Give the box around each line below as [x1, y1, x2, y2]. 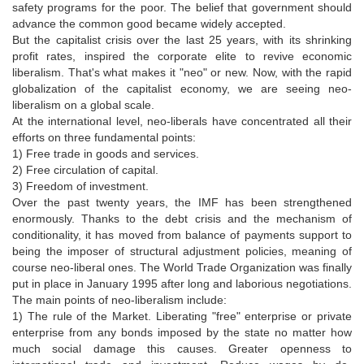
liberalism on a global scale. [12, 97, 154, 111]
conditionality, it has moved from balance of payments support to [12, 227, 352, 241]
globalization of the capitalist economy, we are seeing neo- [12, 81, 352, 95]
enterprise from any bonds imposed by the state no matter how [12, 325, 352, 339]
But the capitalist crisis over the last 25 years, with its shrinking [12, 32, 352, 46]
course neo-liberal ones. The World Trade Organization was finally [12, 260, 352, 274]
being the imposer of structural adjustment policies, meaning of [12, 244, 352, 258]
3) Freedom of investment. [12, 179, 149, 193]
